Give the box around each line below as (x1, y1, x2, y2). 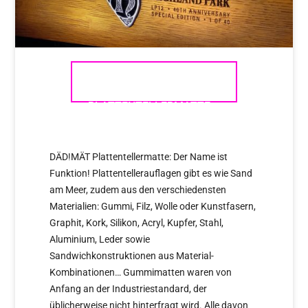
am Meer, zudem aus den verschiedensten (49, 184, 227, 195)
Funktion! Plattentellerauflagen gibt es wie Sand (49, 167, 253, 179)
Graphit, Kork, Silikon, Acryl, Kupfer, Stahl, (49, 217, 224, 228)
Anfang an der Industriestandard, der (49, 283, 208, 294)
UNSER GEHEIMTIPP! (102, 124, 206, 137)
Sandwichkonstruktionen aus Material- (49, 250, 214, 261)
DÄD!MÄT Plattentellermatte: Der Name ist (49, 151, 228, 162)
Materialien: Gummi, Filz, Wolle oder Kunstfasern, (49, 200, 256, 212)
